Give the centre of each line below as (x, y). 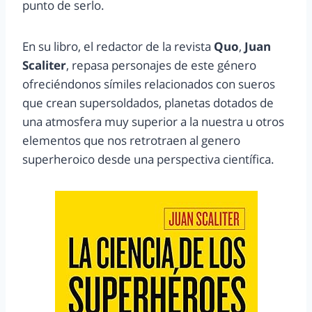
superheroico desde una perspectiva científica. (148, 159)
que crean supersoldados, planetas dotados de (148, 103)
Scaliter (44, 65)
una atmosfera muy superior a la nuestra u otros (153, 122)
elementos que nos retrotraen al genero (131, 141)
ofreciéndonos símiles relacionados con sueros (149, 84)
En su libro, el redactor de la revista (118, 47)
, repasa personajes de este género (161, 65)
